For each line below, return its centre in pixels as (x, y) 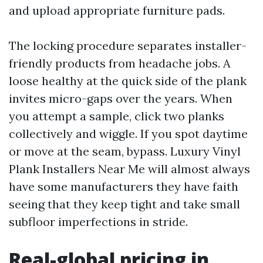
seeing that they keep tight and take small (124, 204)
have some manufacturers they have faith (124, 186)
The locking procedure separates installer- (128, 45)
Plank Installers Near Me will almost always (129, 169)
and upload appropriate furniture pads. (117, 10)
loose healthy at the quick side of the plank (128, 81)
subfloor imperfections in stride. (98, 222)
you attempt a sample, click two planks (117, 116)
